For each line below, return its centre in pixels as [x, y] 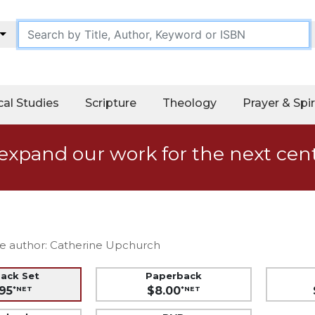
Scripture [111, 103]
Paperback [174, 275]
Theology [189, 103]
